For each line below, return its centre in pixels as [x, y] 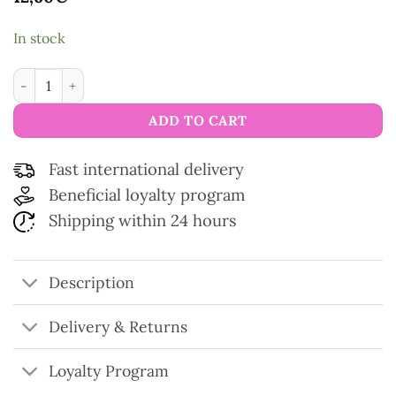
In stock [39, 38]
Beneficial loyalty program [147, 194]
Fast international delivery [146, 168]
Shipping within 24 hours [143, 220]
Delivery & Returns [118, 326]
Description [92, 282]
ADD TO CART [198, 121]
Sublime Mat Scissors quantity [106, 77]
